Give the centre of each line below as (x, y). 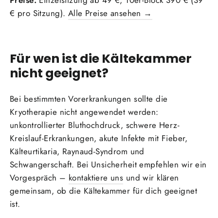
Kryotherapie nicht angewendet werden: (84, 112)
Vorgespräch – (39, 177)
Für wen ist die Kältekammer (101, 58)
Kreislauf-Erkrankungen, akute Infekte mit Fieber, (99, 138)
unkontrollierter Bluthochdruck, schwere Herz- (95, 125)
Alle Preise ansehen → (110, 13)
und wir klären (151, 177)
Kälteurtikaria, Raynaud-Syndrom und (77, 151)
